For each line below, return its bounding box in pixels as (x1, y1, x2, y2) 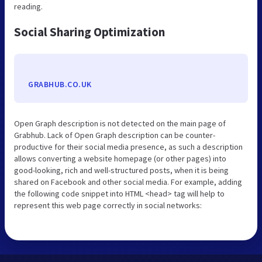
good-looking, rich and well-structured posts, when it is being (14, 164, 229, 175)
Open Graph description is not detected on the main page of (14, 118, 226, 129)
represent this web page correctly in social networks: (14, 199, 202, 211)
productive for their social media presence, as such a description (14, 141, 243, 152)
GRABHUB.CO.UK (28, 78, 92, 89)
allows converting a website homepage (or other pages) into (14, 153, 226, 164)
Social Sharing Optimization (14, 23, 165, 40)
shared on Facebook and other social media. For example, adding (14, 176, 242, 187)
